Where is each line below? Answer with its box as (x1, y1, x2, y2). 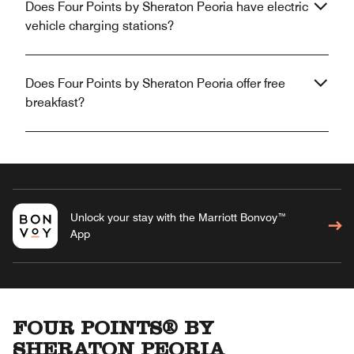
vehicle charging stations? (25, 17, 174, 33)
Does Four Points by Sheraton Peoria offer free (25, 75, 285, 91)
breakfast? (25, 94, 85, 110)
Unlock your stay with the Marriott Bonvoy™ (70, 210, 287, 224)
